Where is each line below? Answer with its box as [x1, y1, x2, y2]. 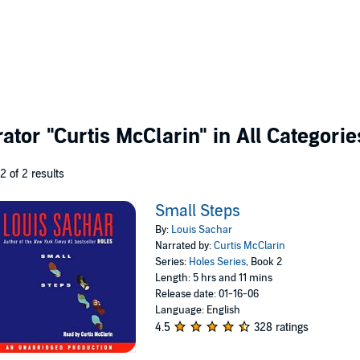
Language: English [155, 304, 241, 317]
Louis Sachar [171, 223, 233, 236]
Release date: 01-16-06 [155, 288, 260, 301]
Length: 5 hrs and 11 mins [155, 272, 273, 284]
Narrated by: [155, 239, 215, 252]
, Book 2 [246, 256, 283, 268]
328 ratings [254, 321, 309, 334]
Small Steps [155, 202, 241, 221]
